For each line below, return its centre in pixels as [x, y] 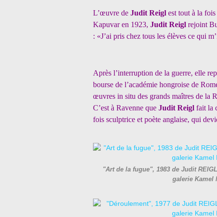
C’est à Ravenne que [126, 108]
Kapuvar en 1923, [122, 24]
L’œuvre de [112, 13]
